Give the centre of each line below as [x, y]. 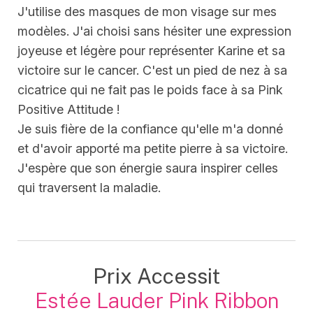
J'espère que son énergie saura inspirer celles [148, 168]
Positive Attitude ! [68, 110]
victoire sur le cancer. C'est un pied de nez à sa [152, 71]
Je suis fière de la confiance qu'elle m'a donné [150, 129]
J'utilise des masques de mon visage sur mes [147, 12]
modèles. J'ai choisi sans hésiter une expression [154, 31]
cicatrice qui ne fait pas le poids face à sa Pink [150, 90]
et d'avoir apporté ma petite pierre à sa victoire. [153, 149]
